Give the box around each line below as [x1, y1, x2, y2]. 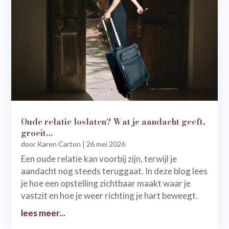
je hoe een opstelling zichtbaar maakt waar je [21, 177, 191, 189]
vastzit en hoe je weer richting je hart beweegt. [21, 190, 198, 201]
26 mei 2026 [86, 139, 126, 148]
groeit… [21, 126, 53, 139]
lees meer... [21, 207, 66, 218]
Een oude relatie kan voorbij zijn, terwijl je [21, 153, 177, 164]
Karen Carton [37, 139, 81, 148]
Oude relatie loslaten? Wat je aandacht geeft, [21, 115, 206, 128]
